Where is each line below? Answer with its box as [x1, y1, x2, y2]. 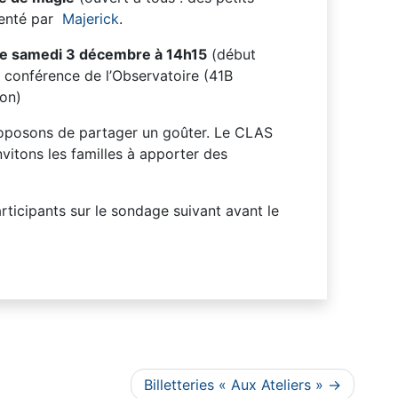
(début [207, 44, 256, 63]
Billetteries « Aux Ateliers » [144, 375, 323, 394]
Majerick [62, 9, 119, 28]
